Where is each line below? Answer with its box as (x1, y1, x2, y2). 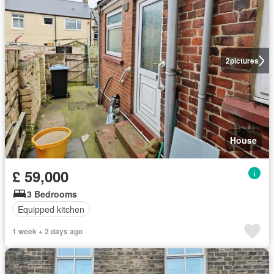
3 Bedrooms (27, 188, 77, 200)
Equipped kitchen (18, 202, 84, 215)
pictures (229, 55, 259, 66)
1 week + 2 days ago (12, 226, 83, 237)
